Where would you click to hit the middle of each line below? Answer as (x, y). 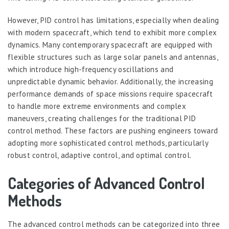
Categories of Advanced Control (106, 183)
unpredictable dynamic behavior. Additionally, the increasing (110, 82)
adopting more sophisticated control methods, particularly (108, 143)
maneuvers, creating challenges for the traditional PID (102, 118)
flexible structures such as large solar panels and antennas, (113, 57)
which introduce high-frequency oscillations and (91, 69)
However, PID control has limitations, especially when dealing (113, 20)
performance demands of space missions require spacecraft (110, 94)
